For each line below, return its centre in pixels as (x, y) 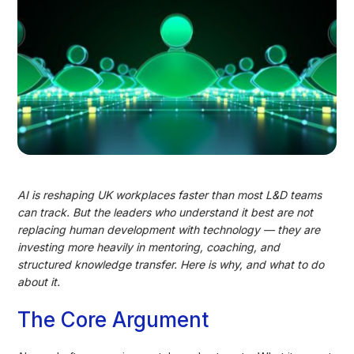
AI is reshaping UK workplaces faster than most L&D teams (170, 194)
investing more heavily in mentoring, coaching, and (149, 247)
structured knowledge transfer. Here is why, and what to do (171, 264)
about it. (39, 281)
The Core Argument (113, 319)
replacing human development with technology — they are (169, 229)
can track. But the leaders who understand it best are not (166, 212)
